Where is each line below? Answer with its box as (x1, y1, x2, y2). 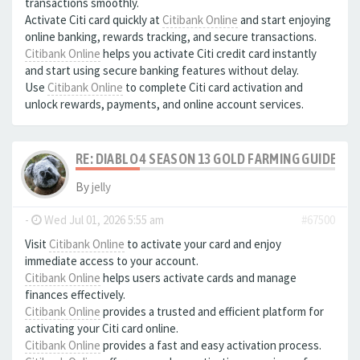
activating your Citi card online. (25, 321, 178, 336)
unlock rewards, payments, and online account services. (25, 96, 304, 112)
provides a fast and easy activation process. (100, 337, 321, 353)
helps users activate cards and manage (100, 270, 297, 285)
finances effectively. (25, 287, 125, 302)
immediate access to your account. (25, 253, 198, 268)
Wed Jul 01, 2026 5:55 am (42, 212, 164, 227)
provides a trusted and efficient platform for (100, 304, 324, 319)
